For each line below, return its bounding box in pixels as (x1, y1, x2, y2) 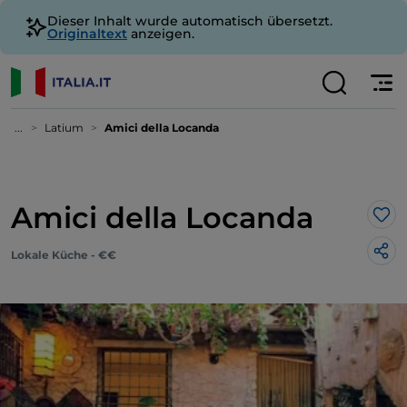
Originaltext (47, 25, 127, 42)
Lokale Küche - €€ (11, 248, 116, 262)
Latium (45, 121, 84, 134)
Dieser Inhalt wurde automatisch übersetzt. (47, 13, 333, 29)
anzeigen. (127, 25, 194, 42)
